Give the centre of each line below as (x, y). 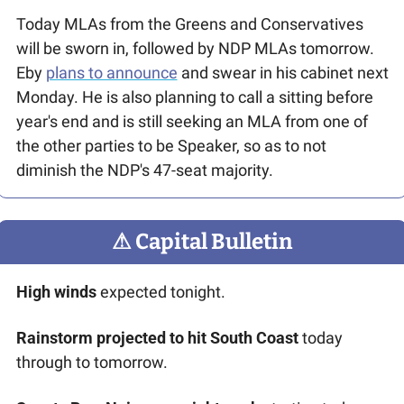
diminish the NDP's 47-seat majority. (146, 170)
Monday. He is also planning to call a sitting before (194, 96)
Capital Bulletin (212, 241)
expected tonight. (161, 291)
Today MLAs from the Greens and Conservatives (189, 23)
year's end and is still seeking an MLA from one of (192, 121)
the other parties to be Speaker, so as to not (171, 145)
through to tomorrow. (92, 362)
